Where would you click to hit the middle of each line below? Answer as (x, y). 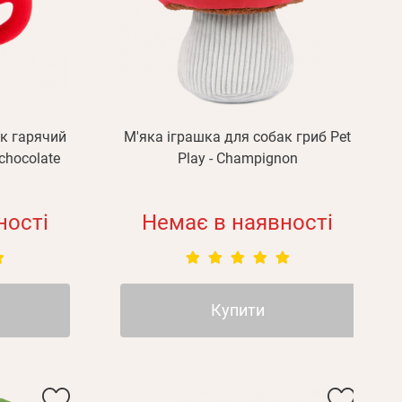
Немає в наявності (238, 223)
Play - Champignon (237, 158)
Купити (237, 310)
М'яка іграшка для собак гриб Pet (238, 137)
